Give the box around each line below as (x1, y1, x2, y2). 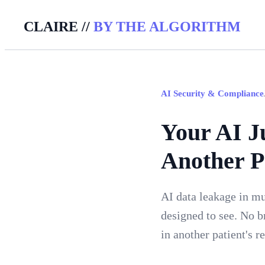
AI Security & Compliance (161, 88, 264, 98)
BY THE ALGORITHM (93, 19, 241, 34)
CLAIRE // (24, 19, 93, 34)
